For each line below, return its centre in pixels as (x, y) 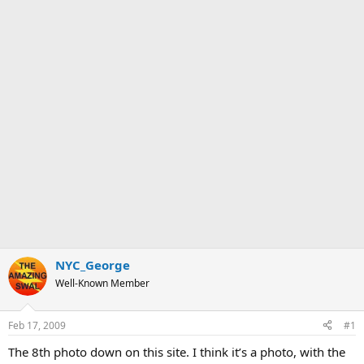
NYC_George (93, 265)
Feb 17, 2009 (37, 325)
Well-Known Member (102, 283)
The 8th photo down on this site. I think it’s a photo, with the (177, 351)
